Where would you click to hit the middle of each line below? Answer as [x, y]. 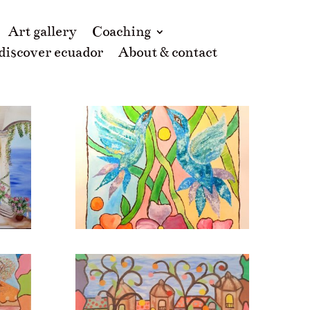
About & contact [167, 52]
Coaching [121, 31]
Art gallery [42, 31]
